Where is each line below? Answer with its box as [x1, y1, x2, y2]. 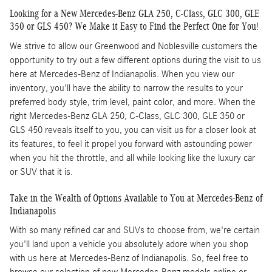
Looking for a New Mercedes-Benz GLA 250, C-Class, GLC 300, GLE [10, 8, 259, 20]
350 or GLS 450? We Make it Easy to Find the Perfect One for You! [10, 21, 259, 33]
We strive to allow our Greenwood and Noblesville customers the [10, 40, 257, 52]
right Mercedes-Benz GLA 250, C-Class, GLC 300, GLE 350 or [10, 110, 245, 121]
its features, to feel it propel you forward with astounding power [10, 138, 252, 149]
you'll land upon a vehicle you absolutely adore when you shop [10, 239, 248, 250]
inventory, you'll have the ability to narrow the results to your [10, 82, 243, 93]
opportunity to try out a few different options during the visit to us [10, 54, 261, 66]
